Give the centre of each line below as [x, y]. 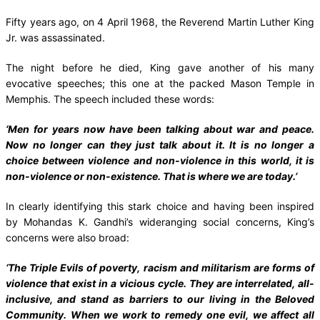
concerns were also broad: [67, 237]
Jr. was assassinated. [55, 37]
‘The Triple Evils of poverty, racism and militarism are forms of [160, 267]
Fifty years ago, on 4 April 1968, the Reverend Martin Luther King [160, 21]
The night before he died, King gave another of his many [160, 67]
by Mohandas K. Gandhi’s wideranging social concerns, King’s [160, 221]
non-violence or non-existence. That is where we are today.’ [151, 176]
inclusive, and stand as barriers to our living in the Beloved [160, 299]
